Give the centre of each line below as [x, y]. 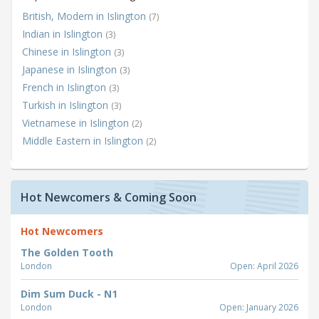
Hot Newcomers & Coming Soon [109, 198]
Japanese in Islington [71, 70]
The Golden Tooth [67, 253]
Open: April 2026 [264, 266]
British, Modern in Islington [85, 16]
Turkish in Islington [67, 105]
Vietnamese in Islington [77, 123]
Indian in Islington [64, 34]
